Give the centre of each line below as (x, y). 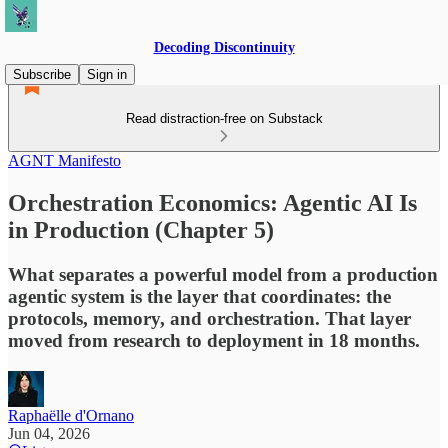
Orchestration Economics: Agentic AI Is (212, 202)
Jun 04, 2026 (49, 433)
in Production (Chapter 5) (141, 229)
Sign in (107, 74)
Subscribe (42, 74)
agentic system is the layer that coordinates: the (199, 296)
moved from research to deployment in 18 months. (214, 340)
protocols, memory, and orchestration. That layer (209, 318)
